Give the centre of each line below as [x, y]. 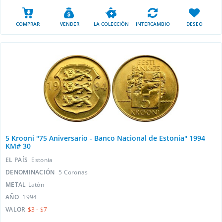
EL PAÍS [18, 160]
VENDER [69, 24]
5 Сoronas [73, 172]
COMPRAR [28, 24]
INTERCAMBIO [153, 24]
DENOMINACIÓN [31, 172]
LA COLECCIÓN [111, 24]
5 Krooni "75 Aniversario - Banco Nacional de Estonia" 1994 [105, 138]
